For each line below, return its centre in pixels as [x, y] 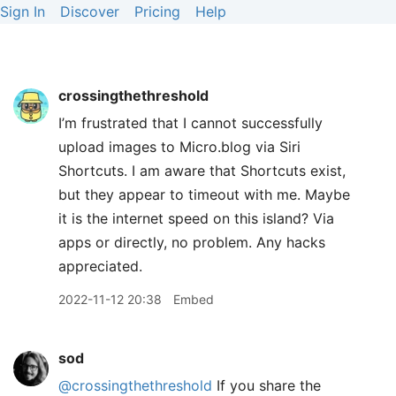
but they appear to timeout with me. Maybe [204, 194]
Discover [90, 11]
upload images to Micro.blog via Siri [179, 147]
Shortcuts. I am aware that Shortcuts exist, [202, 171]
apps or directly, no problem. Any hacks [192, 242]
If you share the [267, 385]
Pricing [157, 11]
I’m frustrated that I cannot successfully [190, 123]
